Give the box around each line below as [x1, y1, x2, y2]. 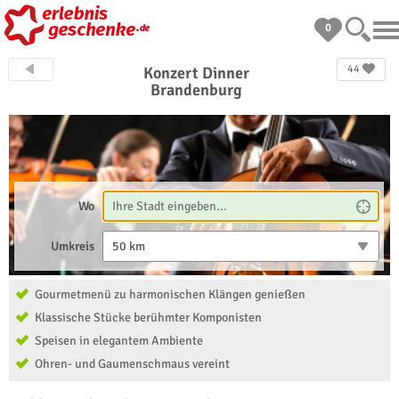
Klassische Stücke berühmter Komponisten [35, 310, 262, 325]
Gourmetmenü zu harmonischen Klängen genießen [35, 287, 305, 302]
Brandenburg [151, 80, 243, 100]
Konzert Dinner [143, 63, 250, 83]
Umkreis [51, 239, 95, 254]
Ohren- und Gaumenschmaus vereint [35, 356, 230, 371]
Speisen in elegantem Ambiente [35, 333, 203, 348]
